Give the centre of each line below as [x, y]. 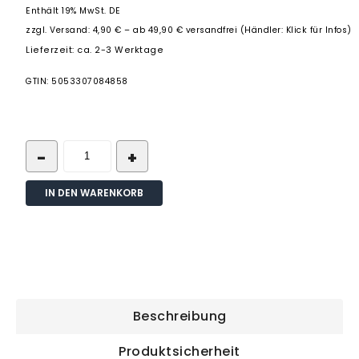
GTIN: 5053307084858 [77, 81]
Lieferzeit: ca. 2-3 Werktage [95, 50]
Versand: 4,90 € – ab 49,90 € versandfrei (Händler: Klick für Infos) [201, 30]
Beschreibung [179, 317]
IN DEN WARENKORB [95, 192]
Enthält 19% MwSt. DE [73, 10]
